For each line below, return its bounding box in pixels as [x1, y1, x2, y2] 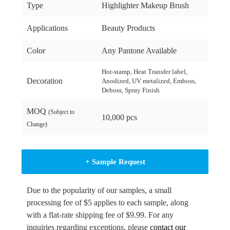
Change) [27, 121, 48, 128]
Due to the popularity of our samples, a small [27, 186, 172, 195]
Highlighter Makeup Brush [102, 1, 189, 10]
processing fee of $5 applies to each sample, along [27, 198, 189, 207]
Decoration [27, 76, 63, 86]
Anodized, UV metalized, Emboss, [102, 77, 197, 85]
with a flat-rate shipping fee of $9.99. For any [27, 210, 174, 220]
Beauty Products [102, 24, 156, 33]
